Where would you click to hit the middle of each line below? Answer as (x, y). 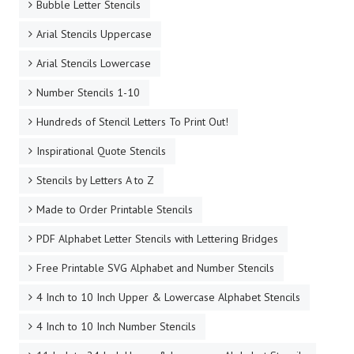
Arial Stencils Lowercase (94, 64)
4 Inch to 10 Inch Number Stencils (116, 327)
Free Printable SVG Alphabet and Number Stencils (155, 268)
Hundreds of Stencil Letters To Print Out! (132, 122)
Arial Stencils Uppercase (94, 34)
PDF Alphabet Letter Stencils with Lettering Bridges (157, 239)
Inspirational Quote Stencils (101, 151)
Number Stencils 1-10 (88, 93)
